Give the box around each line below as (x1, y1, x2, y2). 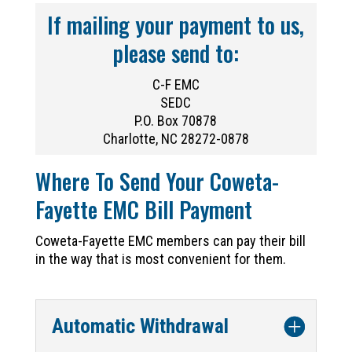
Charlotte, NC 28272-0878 (102, 130, 249, 148)
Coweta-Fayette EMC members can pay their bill (35, 232, 306, 249)
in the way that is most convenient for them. (35, 250, 286, 267)
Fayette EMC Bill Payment (35, 192, 252, 225)
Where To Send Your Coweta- (35, 164, 279, 197)
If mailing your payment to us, (47, 9, 305, 42)
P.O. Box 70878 (134, 112, 218, 130)
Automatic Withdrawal (51, 313, 229, 338)
